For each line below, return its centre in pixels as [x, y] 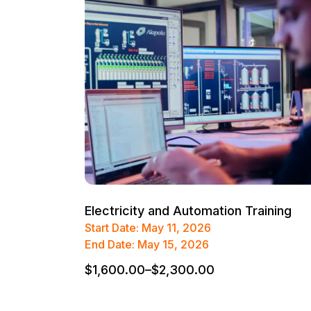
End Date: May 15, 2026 [147, 245]
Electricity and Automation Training [188, 211]
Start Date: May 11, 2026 [148, 228]
